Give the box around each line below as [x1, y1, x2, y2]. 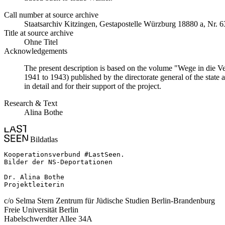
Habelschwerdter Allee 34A [4, 214, 92, 223]
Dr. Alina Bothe [4, 173, 64, 181]
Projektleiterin [4, 181, 64, 189]
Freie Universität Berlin [4, 205, 78, 214]
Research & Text [4, 99, 57, 108]
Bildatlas [28, 135, 58, 144]
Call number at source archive [4, 11, 98, 20]
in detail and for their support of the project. [24, 82, 161, 91]
